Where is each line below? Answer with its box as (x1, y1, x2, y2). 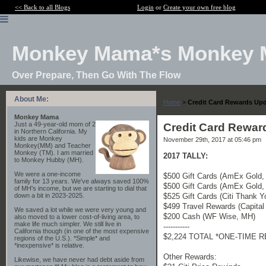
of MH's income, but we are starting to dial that (14, 185, 147, 192)
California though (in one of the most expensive (14, 227, 149, 235)
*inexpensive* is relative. (14, 242, 84, 249)
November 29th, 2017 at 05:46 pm (163, 136, 261, 143)
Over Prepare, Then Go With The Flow (12, 70, 180, 80)
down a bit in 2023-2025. (14, 192, 84, 199)
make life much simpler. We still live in (14, 220, 121, 227)
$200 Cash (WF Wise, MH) (163, 211, 255, 221)
